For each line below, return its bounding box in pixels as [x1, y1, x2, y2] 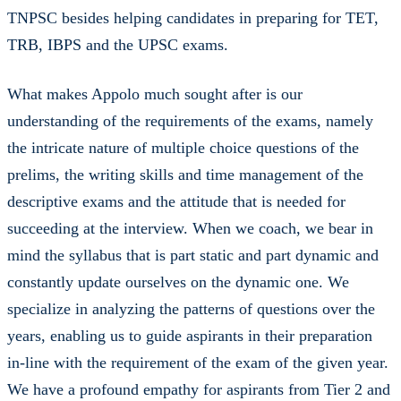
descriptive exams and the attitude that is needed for [7, 192, 346, 210]
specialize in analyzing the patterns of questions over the [7, 299, 375, 318]
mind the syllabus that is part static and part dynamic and [7, 245, 379, 264]
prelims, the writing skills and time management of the [7, 165, 363, 183]
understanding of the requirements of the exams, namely [7, 111, 373, 130]
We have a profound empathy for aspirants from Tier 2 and [7, 380, 390, 398]
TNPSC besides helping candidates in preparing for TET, [7, 8, 379, 27]
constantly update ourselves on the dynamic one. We [7, 272, 349, 291]
